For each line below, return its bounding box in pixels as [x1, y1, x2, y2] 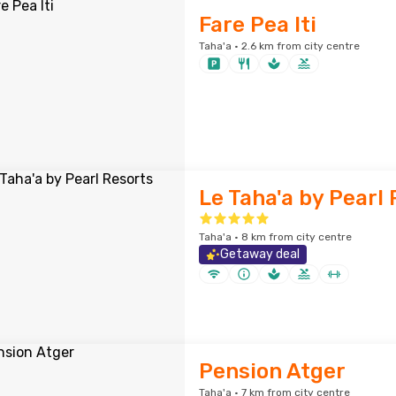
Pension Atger [198, 359, 346, 384]
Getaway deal [219, 247, 300, 262]
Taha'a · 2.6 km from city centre [198, 40, 360, 52]
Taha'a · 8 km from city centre [198, 231, 352, 243]
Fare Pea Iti [198, 12, 316, 37]
